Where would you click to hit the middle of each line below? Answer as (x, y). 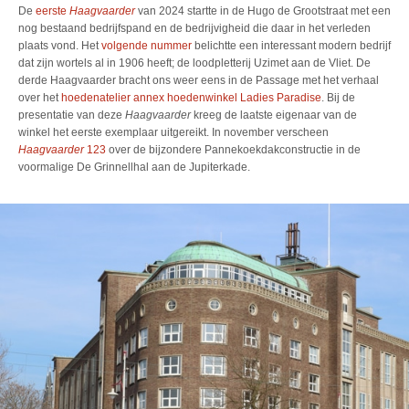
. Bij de (338, 98)
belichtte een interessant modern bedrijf (291, 46)
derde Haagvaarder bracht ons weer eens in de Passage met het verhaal (199, 81)
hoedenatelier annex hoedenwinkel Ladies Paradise (191, 98)
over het (40, 98)
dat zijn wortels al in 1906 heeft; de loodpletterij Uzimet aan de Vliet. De (194, 63)
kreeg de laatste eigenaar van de (274, 115)
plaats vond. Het (60, 46)
